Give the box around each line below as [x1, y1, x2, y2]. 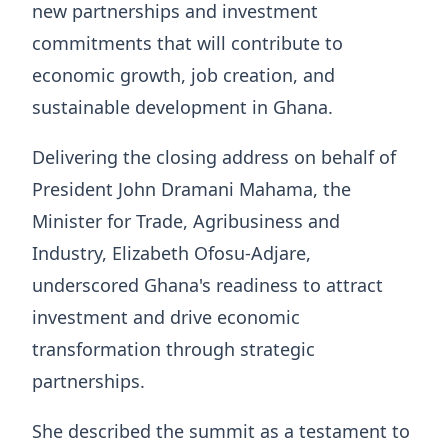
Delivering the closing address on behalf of [32, 145, 396, 170]
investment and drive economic [32, 305, 300, 330]
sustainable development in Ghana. [32, 95, 333, 120]
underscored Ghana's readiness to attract [32, 273, 383, 298]
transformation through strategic [32, 337, 315, 362]
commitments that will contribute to [32, 31, 343, 56]
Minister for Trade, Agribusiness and [32, 209, 340, 234]
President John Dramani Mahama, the [32, 177, 351, 202]
